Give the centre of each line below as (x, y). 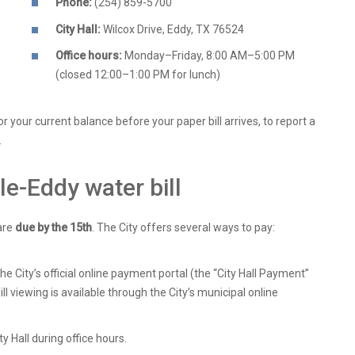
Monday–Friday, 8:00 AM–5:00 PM (208, 56)
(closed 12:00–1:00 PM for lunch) (138, 75)
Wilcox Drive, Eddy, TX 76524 (172, 29)
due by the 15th (53, 228)
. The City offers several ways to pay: (183, 228)
